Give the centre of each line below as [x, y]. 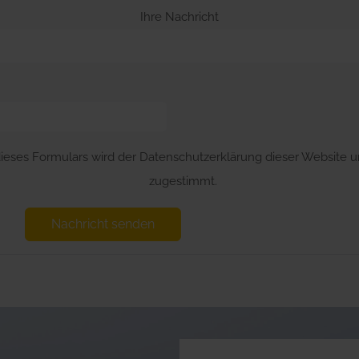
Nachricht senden [103, 224]
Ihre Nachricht [179, 17]
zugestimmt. [183, 182]
